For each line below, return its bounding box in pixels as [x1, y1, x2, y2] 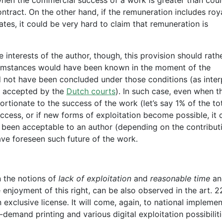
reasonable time [150, 173, 210, 183]
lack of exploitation [58, 173, 131, 183]
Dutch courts [66, 86, 115, 96]
